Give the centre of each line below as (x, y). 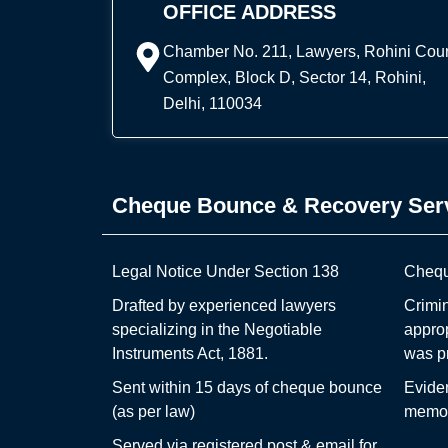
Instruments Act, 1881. (190, 354)
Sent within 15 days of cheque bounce (247, 388)
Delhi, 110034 (212, 104)
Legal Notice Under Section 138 (225, 272)
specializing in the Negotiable (217, 330)
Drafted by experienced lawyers (224, 306)
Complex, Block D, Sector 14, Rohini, (294, 78)
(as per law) (153, 412)
